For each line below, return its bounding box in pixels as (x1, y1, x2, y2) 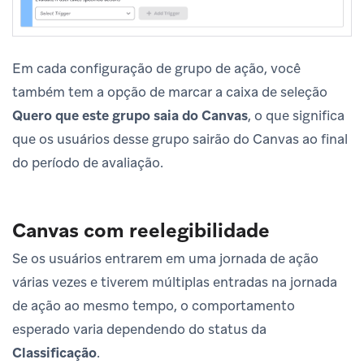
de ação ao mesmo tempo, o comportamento (12, 297, 295, 315)
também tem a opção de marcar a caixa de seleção (12, 83, 327, 102)
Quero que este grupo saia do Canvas (12, 106, 248, 125)
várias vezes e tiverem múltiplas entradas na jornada (12, 273, 337, 292)
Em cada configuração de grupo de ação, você (12, 59, 301, 78)
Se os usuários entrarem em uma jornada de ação (12, 249, 318, 268)
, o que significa (248, 106, 344, 125)
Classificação (12, 344, 97, 362)
